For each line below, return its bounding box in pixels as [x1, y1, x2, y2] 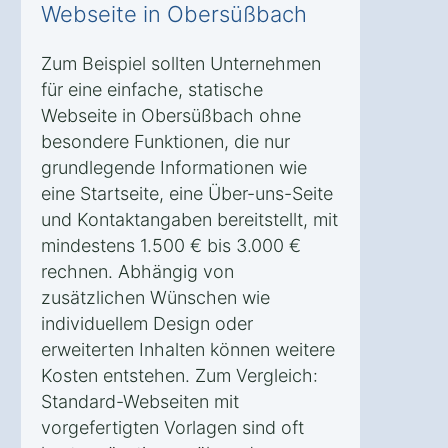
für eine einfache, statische [41, 78, 263, 100]
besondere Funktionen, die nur [41, 130, 290, 152]
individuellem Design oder [41, 312, 253, 334]
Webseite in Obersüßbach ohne [41, 104, 301, 126]
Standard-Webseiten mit [41, 390, 239, 412]
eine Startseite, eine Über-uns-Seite [41, 182, 333, 204]
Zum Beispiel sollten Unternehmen [41, 52, 321, 74]
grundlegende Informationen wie [41, 156, 307, 178]
